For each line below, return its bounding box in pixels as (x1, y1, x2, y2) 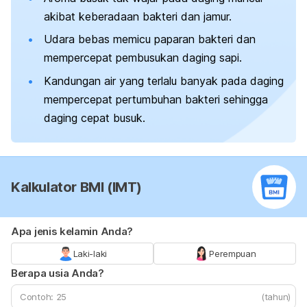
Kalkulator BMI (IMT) (11, 179, 142, 196)
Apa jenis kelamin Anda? (11, 225, 134, 238)
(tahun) (261, 291, 291, 303)
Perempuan (209, 248, 256, 260)
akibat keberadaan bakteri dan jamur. (44, 10, 232, 24)
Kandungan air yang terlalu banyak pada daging (44, 73, 284, 88)
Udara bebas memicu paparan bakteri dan (44, 32, 256, 47)
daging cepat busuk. (44, 110, 149, 125)
